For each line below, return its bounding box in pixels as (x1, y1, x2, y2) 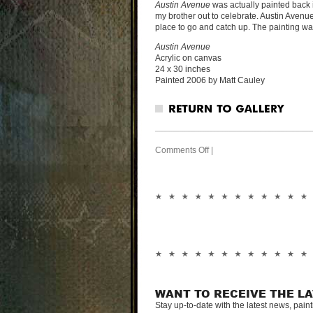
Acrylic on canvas (155, 53, 221, 63)
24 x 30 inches (155, 64, 210, 74)
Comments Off (155, 145, 209, 155)
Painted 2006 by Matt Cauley (155, 75, 265, 85)
